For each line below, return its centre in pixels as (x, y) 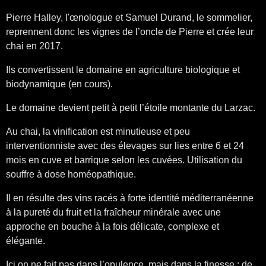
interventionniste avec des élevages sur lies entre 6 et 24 (125, 146)
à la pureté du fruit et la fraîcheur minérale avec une (113, 213)
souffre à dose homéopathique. (71, 175)
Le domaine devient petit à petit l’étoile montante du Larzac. (131, 108)
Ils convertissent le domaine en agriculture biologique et (123, 70)
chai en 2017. (34, 46)
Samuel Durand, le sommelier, (189, 18)
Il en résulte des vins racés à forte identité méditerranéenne (130, 198)
